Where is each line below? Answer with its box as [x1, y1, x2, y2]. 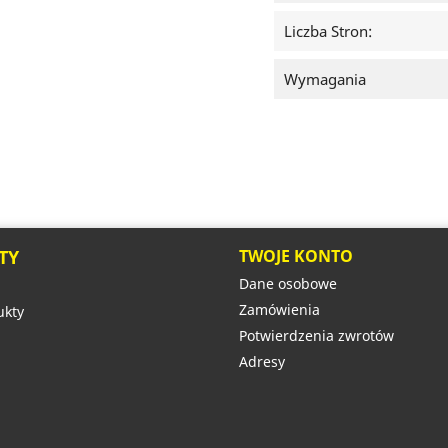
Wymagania [284, 69, 366, 90]
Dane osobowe [239, 274, 337, 294]
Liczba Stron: [284, 21, 372, 42]
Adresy [239, 352, 285, 372]
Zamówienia [239, 300, 320, 320]
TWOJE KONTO [239, 245, 353, 268]
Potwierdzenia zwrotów [239, 326, 394, 346]
